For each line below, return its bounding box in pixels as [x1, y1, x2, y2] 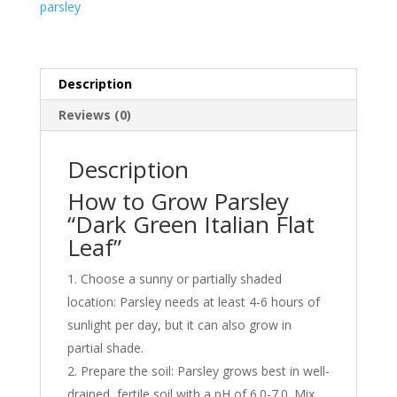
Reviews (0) [58, 105, 131, 123]
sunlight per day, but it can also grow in [66, 315, 292, 333]
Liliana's [38, 50, 84, 67]
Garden [38, 70, 81, 88]
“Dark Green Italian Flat [66, 207, 315, 240]
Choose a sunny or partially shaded [80, 269, 282, 287]
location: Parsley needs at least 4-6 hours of [66, 292, 320, 310]
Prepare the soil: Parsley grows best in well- [80, 362, 330, 379]
